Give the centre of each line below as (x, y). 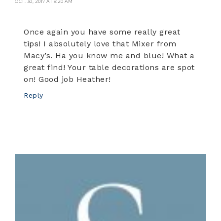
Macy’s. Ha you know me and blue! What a (109, 55)
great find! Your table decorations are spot (109, 67)
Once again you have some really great (102, 32)
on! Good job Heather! (67, 79)
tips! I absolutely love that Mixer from (100, 43)
